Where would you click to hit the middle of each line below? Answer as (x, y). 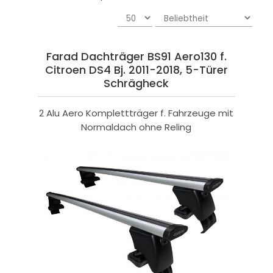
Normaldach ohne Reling (136, 127)
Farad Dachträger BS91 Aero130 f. (136, 57)
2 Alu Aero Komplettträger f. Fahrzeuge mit (136, 113)
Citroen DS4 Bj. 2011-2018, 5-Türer (136, 70)
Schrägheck (136, 83)
